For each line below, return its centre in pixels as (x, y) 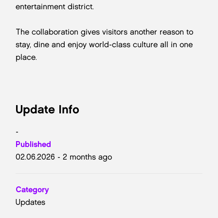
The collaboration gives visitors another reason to (104, 32)
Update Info (47, 109)
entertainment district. (55, 7)
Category (32, 190)
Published (33, 144)
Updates (30, 202)
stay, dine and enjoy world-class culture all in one (104, 45)
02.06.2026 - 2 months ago (64, 157)
